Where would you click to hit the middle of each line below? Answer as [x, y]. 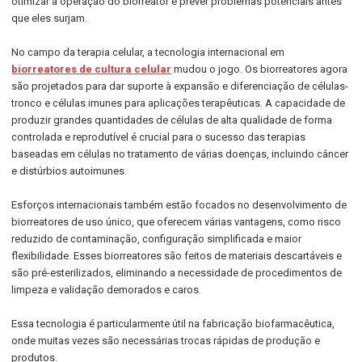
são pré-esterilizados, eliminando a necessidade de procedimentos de [177, 273]
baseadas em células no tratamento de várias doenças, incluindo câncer [180, 154]
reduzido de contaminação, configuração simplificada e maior [157, 239]
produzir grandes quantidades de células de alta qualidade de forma [172, 120]
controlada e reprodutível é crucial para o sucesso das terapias [159, 137]
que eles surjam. [50, 18]
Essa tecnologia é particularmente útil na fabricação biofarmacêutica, [173, 324]
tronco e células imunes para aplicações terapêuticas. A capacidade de [179, 103]
